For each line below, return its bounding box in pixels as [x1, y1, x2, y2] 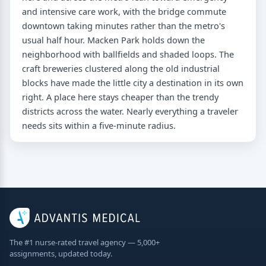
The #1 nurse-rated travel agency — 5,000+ [9, 236, 160, 248]
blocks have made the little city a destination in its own [22, 76, 243, 88]
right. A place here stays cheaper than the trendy [22, 90, 218, 103]
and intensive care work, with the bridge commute [22, 5, 226, 17]
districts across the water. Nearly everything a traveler [22, 104, 238, 117]
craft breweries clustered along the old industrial [22, 62, 220, 74]
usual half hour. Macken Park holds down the [22, 33, 205, 46]
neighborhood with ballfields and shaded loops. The [22, 47, 234, 60]
